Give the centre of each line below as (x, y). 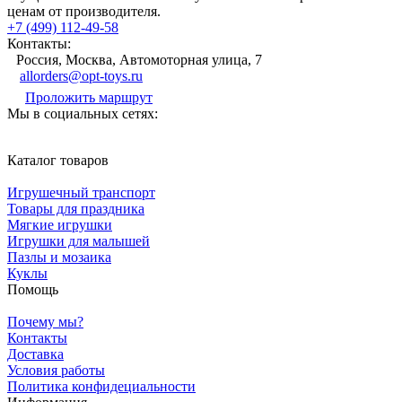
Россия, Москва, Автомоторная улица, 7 (139, 59)
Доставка (35, 354)
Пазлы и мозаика (59, 257)
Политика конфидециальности (101, 386)
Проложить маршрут (89, 97)
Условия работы (56, 370)
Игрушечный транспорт (81, 192)
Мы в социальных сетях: (83, 113)
